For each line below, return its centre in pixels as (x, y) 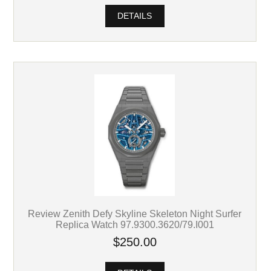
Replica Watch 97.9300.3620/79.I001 (135, 224)
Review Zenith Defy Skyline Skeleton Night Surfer (135, 213)
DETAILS (135, 16)
